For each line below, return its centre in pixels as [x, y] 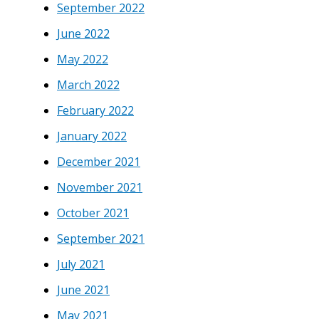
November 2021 [100, 187]
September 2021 [101, 238]
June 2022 [83, 33]
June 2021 [83, 289]
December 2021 [99, 161]
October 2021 [93, 213]
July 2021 [81, 264]
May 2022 [83, 59]
